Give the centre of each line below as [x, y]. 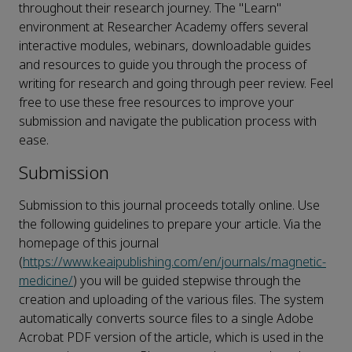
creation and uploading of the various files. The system [171, 300]
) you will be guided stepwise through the [187, 281]
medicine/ [46, 281]
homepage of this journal [89, 244]
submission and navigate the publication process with [168, 122]
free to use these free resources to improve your [156, 103]
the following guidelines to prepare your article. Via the [170, 225]
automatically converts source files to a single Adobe [166, 319]
